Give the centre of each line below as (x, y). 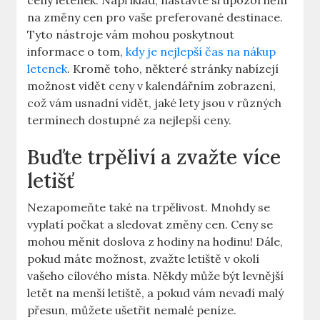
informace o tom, (77, 52)
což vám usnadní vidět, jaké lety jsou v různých (155, 103)
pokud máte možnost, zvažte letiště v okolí (144, 259)
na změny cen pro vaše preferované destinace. (155, 17)
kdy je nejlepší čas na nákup (201, 52)
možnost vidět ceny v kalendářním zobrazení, (152, 86)
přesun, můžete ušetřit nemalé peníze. (132, 310)
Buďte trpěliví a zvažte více (154, 157)
